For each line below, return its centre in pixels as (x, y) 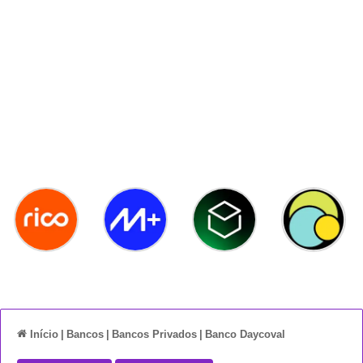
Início (43, 334)
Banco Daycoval (245, 334)
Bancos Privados (154, 334)
